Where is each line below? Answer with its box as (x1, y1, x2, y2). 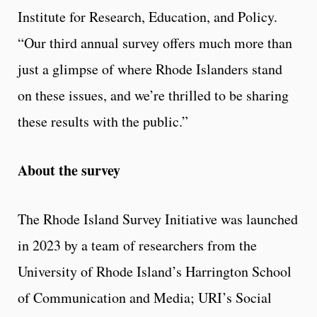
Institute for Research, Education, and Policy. (18, 7, 277, 27)
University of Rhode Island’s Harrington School (18, 262, 292, 282)
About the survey (18, 160, 120, 181)
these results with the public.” (18, 112, 188, 132)
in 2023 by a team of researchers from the (18, 236, 257, 255)
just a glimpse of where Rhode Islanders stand (18, 59, 282, 79)
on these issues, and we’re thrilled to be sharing (18, 86, 289, 105)
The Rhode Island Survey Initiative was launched (18, 209, 298, 229)
